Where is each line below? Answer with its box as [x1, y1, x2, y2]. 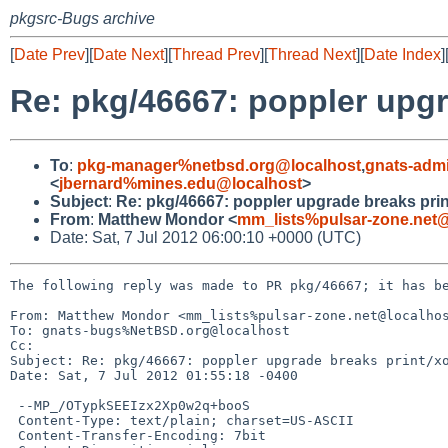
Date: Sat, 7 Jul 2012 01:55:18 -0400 [10, 367, 298, 383]
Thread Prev [172, 46, 260, 63]
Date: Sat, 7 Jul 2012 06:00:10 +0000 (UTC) [50, 228, 361, 246]
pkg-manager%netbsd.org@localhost [77, 156, 361, 174]
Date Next [93, 46, 164, 63]
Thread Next [268, 46, 356, 63]
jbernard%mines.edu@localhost [59, 174, 302, 192]
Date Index [364, 46, 441, 63]
